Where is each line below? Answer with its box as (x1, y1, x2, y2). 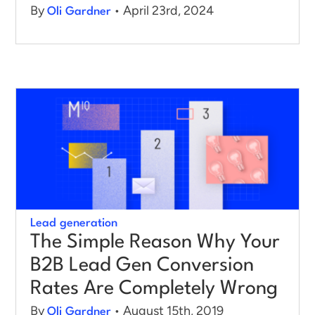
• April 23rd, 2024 (111, 2, 214, 18)
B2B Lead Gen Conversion (30, 255, 254, 276)
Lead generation (30, 217, 117, 229)
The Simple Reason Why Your (30, 232, 280, 252)
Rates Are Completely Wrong (30, 278, 278, 299)
